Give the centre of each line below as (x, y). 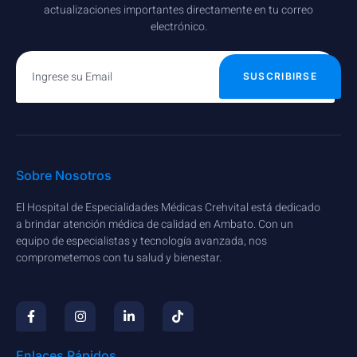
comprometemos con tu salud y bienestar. (119, 257)
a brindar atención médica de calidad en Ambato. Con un (155, 224)
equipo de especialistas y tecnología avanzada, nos (141, 241)
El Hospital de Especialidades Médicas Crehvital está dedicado (168, 207)
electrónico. (178, 26)
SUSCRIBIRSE (280, 76)
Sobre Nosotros (64, 175)
